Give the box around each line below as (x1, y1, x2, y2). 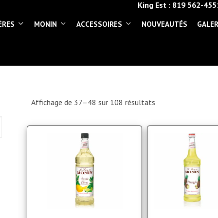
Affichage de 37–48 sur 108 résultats (31, 97, 155, 107)
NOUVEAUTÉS (141, 19, 187, 29)
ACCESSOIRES (76, 19, 122, 29)
